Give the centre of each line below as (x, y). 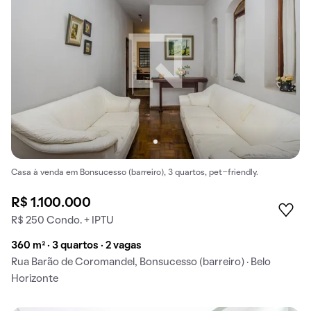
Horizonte (35, 279)
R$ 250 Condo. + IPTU (62, 220)
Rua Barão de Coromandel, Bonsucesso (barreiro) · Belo (141, 262)
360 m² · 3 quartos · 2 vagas (76, 245)
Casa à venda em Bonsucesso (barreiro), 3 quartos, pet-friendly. (135, 173)
